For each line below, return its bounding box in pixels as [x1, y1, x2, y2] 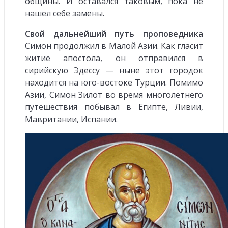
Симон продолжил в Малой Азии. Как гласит [25, 40, 203, 51]
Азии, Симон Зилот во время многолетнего [25, 89, 203, 100]
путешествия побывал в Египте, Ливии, [25, 101, 203, 112]
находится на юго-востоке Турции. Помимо [25, 76, 203, 88]
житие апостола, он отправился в [25, 52, 203, 64]
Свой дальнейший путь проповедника [25, 27, 203, 39]
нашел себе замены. [25, 7, 104, 19]
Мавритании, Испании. [25, 113, 118, 125]
